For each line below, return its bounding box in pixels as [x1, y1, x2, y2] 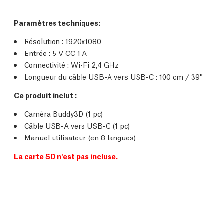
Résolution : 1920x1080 [24, 36, 101, 46]
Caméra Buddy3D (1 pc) [24, 109, 103, 119]
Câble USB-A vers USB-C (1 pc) [24, 120, 130, 131]
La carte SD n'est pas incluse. [14, 151, 118, 161]
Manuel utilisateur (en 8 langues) [24, 132, 136, 142]
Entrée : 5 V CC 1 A [24, 48, 87, 58]
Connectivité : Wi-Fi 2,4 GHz [24, 59, 119, 70]
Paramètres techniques [14, 17, 98, 27]
